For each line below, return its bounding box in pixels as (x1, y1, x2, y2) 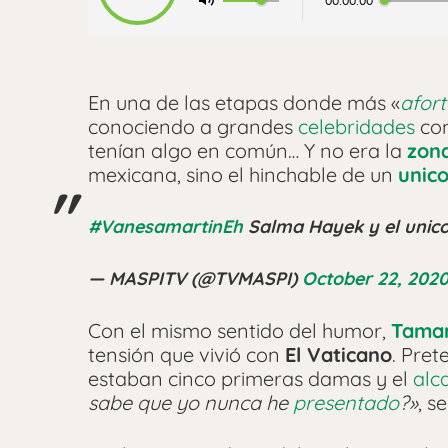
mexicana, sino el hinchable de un (88, 161, 398, 187)
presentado (293, 389, 399, 415)
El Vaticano (285, 341, 392, 367)
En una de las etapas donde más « (88, 89, 400, 115)
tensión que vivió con (88, 341, 285, 367)
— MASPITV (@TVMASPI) (88, 266, 302, 290)
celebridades (298, 113, 415, 139)
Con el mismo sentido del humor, (88, 317, 391, 343)
